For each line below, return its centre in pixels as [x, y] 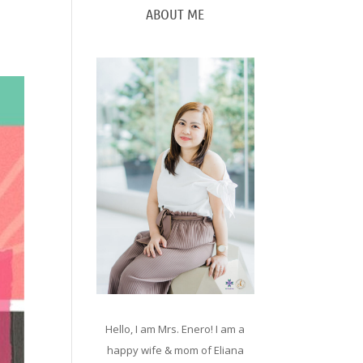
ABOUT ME [175, 14]
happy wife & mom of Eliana [175, 350]
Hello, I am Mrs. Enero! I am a [175, 329]
